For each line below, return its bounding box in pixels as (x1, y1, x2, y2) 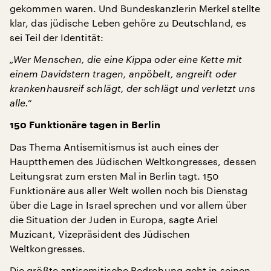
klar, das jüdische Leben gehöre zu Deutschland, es (10, 17, 246, 28)
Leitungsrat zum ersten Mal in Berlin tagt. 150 (10, 170, 218, 181)
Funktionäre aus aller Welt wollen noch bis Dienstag (10, 184, 248, 196)
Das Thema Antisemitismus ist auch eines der (10, 141, 220, 152)
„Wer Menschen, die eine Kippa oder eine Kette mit (10, 53, 242, 65)
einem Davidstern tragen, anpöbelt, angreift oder (10, 68, 237, 79)
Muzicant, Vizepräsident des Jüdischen (10, 228, 190, 240)
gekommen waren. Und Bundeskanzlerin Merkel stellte (10, 2, 260, 14)
